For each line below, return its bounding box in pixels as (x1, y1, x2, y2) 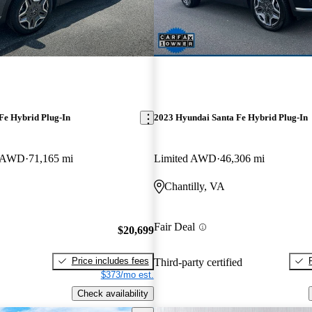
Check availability (77, 288, 148, 299)
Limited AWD (153, 153, 217, 165)
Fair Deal (153, 221, 195, 233)
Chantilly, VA (164, 180, 225, 193)
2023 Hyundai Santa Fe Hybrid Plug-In (153, 112, 308, 123)
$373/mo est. (100, 269, 154, 280)
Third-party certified (153, 256, 242, 268)
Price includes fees (71, 255, 149, 266)
